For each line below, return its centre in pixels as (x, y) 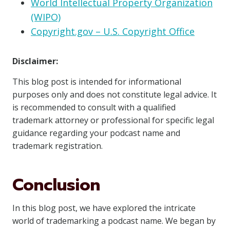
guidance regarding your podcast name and (96, 133)
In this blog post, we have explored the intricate (104, 208)
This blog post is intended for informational (97, 82)
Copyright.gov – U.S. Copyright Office (113, 31)
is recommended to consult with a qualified (94, 107)
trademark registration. (57, 146)
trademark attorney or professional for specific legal (113, 120)
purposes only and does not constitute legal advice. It (114, 94)
